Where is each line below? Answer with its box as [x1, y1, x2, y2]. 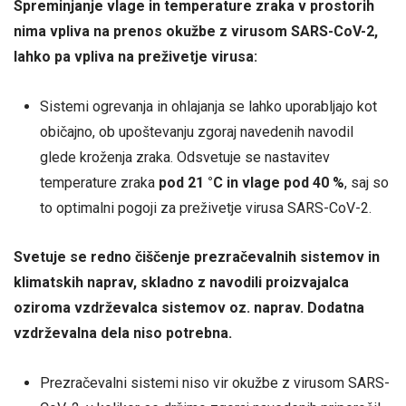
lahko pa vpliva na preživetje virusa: [14, 48, 257, 66]
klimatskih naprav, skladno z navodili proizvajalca [14, 273, 349, 291]
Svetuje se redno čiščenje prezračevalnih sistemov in [14, 247, 380, 266]
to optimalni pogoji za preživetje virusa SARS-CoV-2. [39, 199, 372, 217]
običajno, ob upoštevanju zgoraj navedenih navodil [39, 123, 353, 141]
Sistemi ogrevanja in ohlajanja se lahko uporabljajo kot [39, 98, 377, 116]
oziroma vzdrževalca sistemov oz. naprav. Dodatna [14, 298, 364, 316]
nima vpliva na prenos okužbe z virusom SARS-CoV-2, [14, 23, 378, 41]
